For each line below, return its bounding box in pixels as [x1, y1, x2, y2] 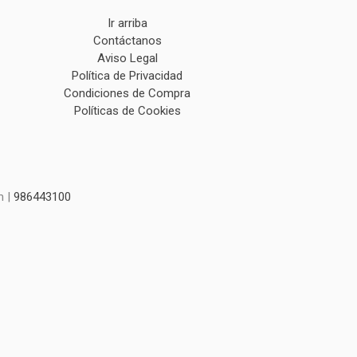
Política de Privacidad [72, 69, 183, 83]
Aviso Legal [96, 51, 158, 65]
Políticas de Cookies [73, 104, 181, 118]
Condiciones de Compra [64, 86, 191, 100]
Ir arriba [107, 16, 147, 30]
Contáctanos [92, 33, 162, 48]
